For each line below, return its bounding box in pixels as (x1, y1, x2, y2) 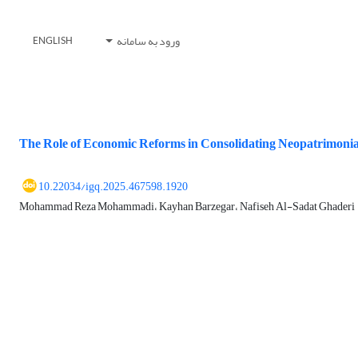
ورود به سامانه (115, 30, 181, 53)
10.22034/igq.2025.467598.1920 (38, 176, 188, 198)
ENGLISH (32, 35, 73, 48)
